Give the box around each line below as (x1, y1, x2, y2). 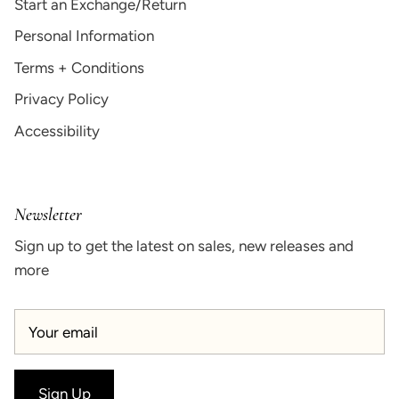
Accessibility (14, 121, 100, 140)
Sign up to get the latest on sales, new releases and (14, 237, 354, 256)
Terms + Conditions (14, 58, 144, 77)
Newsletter (14, 204, 82, 226)
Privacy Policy (14, 90, 109, 109)
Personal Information (14, 27, 154, 45)
